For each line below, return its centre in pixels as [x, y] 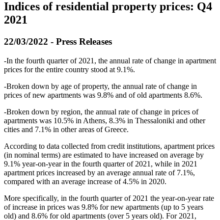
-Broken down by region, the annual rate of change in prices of [101, 111]
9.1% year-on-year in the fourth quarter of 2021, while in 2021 [101, 164]
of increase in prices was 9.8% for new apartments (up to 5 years [104, 207]
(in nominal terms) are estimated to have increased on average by [104, 155]
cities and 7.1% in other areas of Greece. [66, 129]
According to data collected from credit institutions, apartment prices [109, 146]
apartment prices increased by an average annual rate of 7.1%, [99, 172]
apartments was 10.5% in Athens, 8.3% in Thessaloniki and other [105, 120]
